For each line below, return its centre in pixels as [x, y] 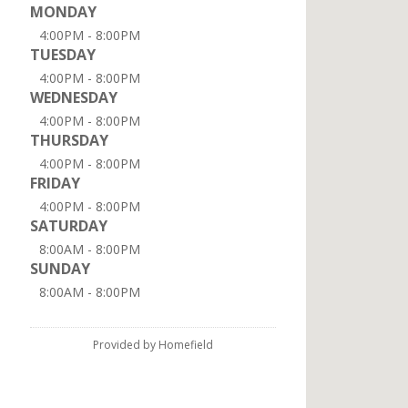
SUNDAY [60, 269]
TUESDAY [63, 55]
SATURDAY [69, 226]
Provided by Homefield [153, 345]
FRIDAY [55, 183]
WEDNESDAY [74, 97]
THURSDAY [69, 140]
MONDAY [63, 12]
